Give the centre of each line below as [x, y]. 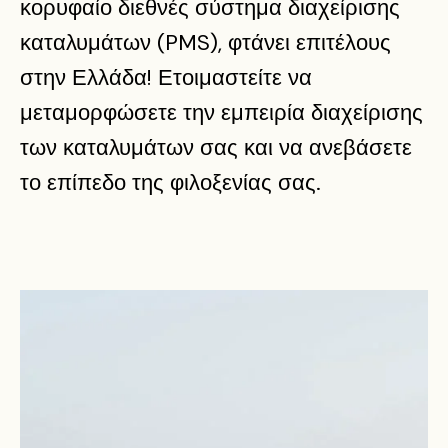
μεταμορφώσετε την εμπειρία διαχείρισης [221, 113]
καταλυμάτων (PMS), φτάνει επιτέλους [205, 43]
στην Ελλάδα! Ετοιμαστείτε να [166, 78]
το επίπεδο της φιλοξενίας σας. [170, 183]
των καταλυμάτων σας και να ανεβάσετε [216, 148]
